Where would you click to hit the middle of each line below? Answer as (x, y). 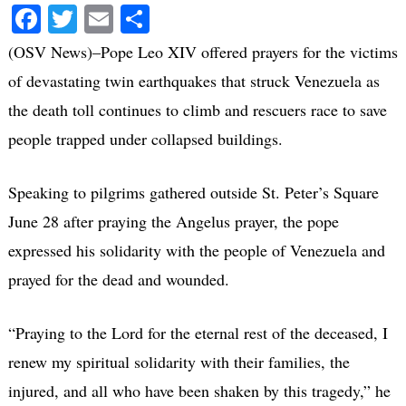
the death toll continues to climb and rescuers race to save (197, 109)
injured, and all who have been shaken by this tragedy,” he (199, 390)
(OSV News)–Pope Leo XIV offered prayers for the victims (203, 51)
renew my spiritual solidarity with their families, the (179, 361)
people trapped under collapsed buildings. (145, 138)
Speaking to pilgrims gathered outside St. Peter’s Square (193, 192)
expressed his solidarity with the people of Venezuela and (196, 250)
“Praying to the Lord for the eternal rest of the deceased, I (198, 332)
